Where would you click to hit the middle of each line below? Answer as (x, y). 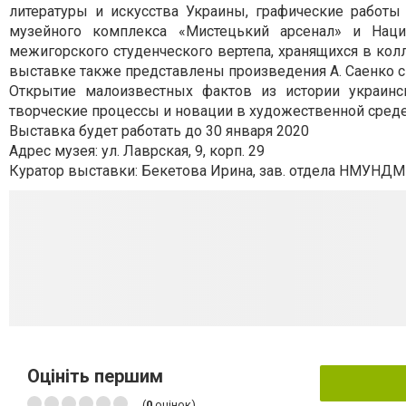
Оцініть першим (95, 376)
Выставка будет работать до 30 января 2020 (159, 130)
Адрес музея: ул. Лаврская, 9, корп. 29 (137, 150)
